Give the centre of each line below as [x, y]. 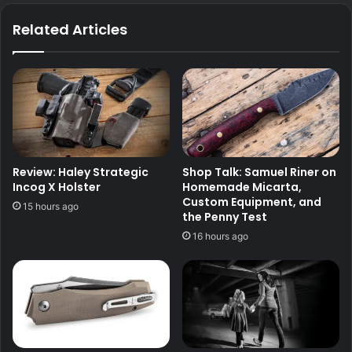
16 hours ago [220, 236]
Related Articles [70, 29]
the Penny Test [225, 216]
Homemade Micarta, [242, 187]
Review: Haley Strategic [81, 172]
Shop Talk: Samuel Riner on [259, 172]
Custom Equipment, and [252, 202]
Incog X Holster [57, 187]
